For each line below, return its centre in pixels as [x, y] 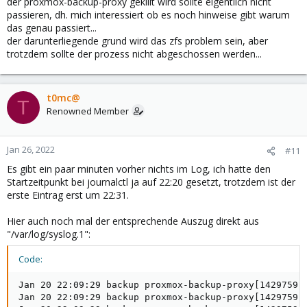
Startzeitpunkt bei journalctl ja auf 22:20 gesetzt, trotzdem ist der [151, 182]
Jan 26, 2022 [31, 149]
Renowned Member [88, 111]
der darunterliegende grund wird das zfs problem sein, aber [137, 41]
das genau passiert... [52, 28]
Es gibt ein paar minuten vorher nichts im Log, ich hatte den [139, 169]
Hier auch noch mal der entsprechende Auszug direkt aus [133, 221]
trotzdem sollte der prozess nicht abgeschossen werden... [134, 54]
